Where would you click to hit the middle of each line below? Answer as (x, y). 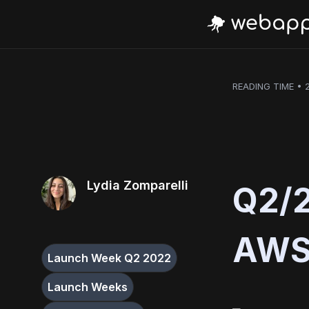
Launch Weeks (88, 287)
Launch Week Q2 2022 (109, 258)
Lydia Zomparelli (138, 185)
